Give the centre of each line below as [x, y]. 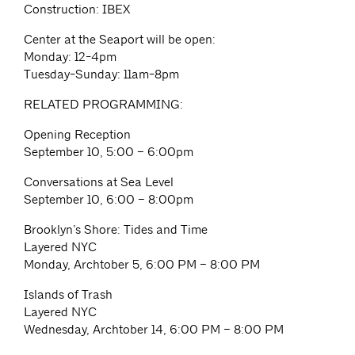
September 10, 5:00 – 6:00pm [109, 152]
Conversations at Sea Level [99, 182]
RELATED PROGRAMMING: [103, 104]
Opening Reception [77, 134]
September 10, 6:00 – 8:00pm [109, 199]
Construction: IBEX [77, 9]
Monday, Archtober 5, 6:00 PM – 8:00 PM [142, 264]
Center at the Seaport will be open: [120, 39]
